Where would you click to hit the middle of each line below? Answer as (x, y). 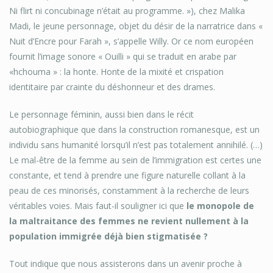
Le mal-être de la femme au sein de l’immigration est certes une (135, 160)
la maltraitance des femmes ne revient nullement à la (129, 221)
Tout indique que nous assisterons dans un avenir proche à (126, 264)
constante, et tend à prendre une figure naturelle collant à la (127, 175)
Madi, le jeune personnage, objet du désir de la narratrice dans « (136, 26)
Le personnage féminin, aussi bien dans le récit (101, 115)
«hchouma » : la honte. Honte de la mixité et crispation (116, 72)
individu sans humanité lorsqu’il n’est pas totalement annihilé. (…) (136, 145)
